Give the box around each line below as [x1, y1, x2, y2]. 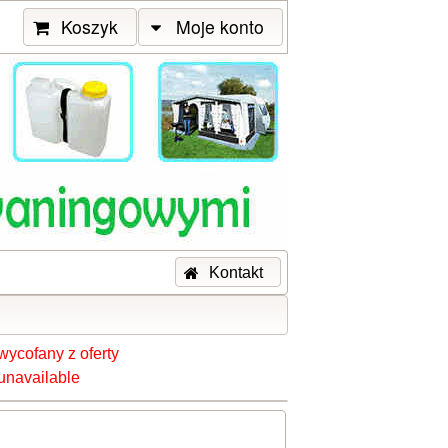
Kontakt [209, 262, 264, 281]
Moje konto [176, 14, 265, 40]
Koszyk [61, 14, 119, 40]
